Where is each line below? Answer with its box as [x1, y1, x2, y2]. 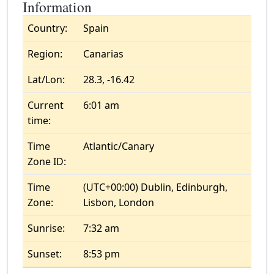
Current [28, 98, 64, 112]
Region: [28, 47, 62, 61]
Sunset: [28, 247, 62, 261]
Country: [28, 21, 67, 35]
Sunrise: [28, 221, 65, 235]
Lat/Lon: [28, 73, 65, 86]
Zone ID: [28, 155, 66, 168]
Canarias [83, 47, 124, 61]
